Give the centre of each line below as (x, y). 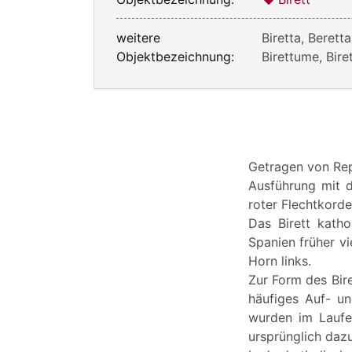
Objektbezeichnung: (175, 56)
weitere (138, 37)
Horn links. (280, 260)
